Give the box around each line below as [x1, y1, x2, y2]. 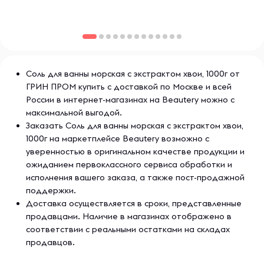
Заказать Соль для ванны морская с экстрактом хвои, [26, 120, 243, 131]
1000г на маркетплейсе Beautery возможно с [26, 133, 209, 144]
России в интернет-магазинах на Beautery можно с [26, 94, 235, 105]
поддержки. [26, 185, 76, 196]
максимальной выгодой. [26, 107, 122, 118]
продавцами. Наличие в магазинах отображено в [26, 211, 232, 222]
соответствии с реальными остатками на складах [26, 224, 230, 235]
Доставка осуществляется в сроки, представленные [26, 198, 242, 209]
